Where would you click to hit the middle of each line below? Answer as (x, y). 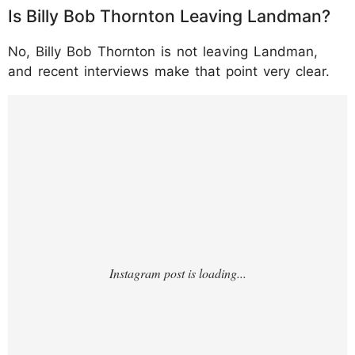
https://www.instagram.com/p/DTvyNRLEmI (173, 106)
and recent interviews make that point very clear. (169, 71)
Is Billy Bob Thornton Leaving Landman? (169, 15)
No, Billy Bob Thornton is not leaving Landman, (163, 51)
